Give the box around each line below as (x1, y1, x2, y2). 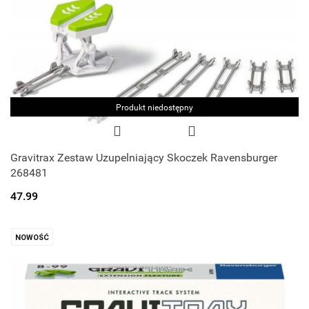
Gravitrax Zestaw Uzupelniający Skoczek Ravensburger (10, 150, 277, 164)
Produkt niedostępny (116, 102, 193, 112)
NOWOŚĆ (15, 232, 49, 242)
